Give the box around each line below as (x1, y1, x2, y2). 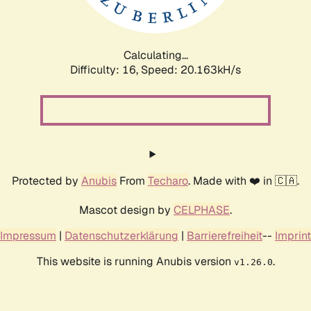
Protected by (12, 173, 81, 188)
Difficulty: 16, (70, 62, 141, 77)
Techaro (148, 173, 188, 188)
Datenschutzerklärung (65, 228, 178, 243)
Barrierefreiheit (187, 228, 262, 243)
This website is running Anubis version (36, 253, 234, 269)
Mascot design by (79, 202, 174, 217)
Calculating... (123, 47, 188, 62)
